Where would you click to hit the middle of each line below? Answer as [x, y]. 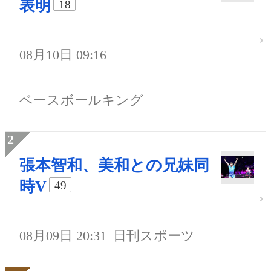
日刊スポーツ [154, 236]
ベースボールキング [81, 100]
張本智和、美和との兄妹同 [114, 166]
